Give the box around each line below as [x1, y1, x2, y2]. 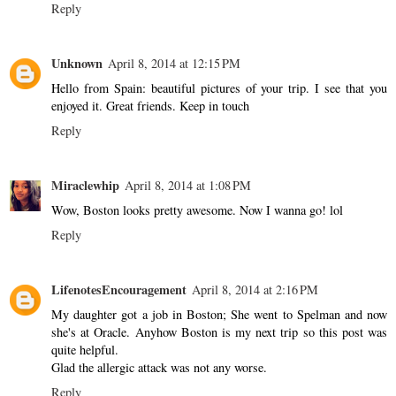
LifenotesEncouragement [51, 279, 187, 299]
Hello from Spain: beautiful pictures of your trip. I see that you [51, 79, 387, 96]
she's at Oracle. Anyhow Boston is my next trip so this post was [51, 323, 387, 340]
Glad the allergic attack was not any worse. [51, 358, 267, 376]
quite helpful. [51, 340, 118, 358]
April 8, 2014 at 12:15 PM [108, 54, 240, 72]
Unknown [51, 53, 103, 72]
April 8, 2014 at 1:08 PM [125, 176, 251, 194]
